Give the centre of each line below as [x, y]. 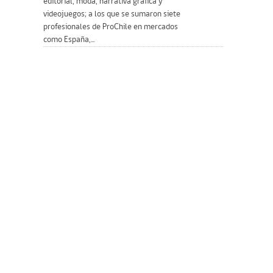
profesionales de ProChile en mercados [111, 27]
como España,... [69, 40]
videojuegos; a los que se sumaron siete [112, 14]
